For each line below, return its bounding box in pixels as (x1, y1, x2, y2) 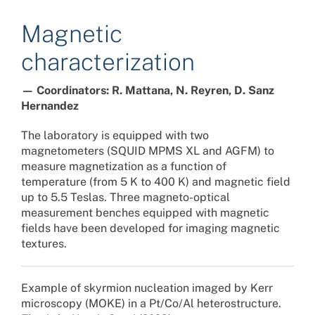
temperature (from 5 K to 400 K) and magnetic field (20, 174, 290, 188)
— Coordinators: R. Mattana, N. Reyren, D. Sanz (20, 83, 274, 97)
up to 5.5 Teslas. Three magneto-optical (20, 190, 230, 204)
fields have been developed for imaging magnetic (20, 221, 280, 235)
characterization (20, 47, 195, 76)
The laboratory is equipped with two (20, 128, 209, 142)
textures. (20, 236, 67, 250)
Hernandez (20, 98, 79, 112)
